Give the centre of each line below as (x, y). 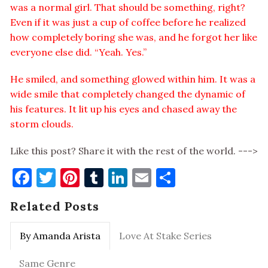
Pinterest (121, 178)
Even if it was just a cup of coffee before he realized (128, 22)
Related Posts (55, 206)
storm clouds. (42, 124)
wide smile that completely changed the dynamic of (128, 94)
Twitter (90, 178)
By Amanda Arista (60, 236)
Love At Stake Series (165, 236)
